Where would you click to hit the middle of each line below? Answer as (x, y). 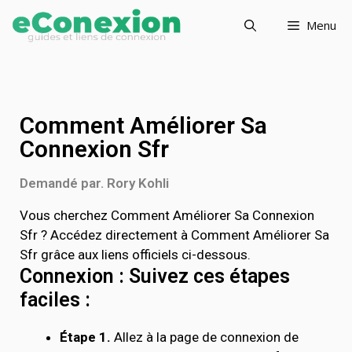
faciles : (55, 300)
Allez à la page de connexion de (205, 337)
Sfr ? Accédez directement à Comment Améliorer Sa (174, 235)
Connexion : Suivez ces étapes (155, 276)
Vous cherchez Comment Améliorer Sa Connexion (167, 215)
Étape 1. (85, 337)
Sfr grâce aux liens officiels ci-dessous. (135, 255)
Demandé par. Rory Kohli (94, 183)
